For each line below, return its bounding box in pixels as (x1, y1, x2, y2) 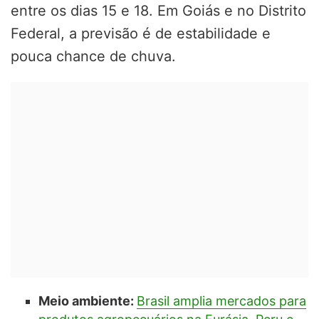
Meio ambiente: (38, 293, 137, 308)
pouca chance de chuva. (11, 47, 176, 65)
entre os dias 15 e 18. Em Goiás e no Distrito (11, 1, 306, 19)
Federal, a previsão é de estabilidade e (11, 24, 271, 42)
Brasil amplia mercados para (136, 293, 306, 308)
